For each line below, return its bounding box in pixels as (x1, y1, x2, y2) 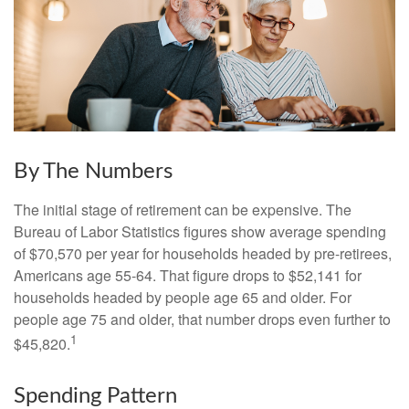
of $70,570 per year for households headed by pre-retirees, (14, 243, 392, 265)
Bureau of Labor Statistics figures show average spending (14, 221, 386, 243)
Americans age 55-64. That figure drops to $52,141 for (14, 265, 362, 287)
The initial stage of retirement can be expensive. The (14, 199, 351, 221)
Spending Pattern (14, 384, 177, 407)
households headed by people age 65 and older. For (14, 287, 351, 309)
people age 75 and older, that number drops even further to (14, 309, 391, 330)
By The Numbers (14, 161, 173, 184)
